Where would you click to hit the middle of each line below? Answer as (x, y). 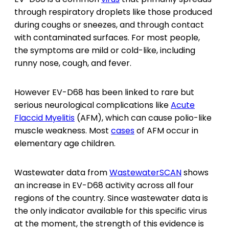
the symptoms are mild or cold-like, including (105, 50)
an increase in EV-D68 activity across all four (104, 185)
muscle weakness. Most (63, 130)
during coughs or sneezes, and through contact (109, 25)
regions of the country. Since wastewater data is (111, 198)
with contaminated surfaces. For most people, (107, 37)
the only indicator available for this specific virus (111, 211)
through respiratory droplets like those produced (113, 12)
